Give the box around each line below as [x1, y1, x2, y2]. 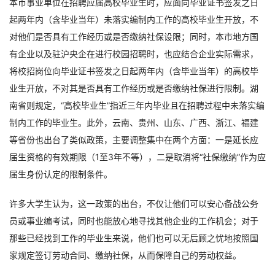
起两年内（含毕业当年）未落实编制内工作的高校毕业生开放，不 [9, 14, 258, 25]
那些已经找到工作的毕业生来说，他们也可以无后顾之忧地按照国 [9, 233, 258, 243]
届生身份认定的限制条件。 [9, 169, 112, 179]
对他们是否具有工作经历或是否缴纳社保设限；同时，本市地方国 [9, 31, 258, 42]
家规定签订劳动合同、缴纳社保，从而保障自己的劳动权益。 [9, 250, 241, 260]
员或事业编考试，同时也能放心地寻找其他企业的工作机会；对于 [9, 215, 258, 226]
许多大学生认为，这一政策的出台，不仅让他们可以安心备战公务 [9, 198, 258, 209]
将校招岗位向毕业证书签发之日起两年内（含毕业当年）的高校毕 [9, 66, 258, 76]
